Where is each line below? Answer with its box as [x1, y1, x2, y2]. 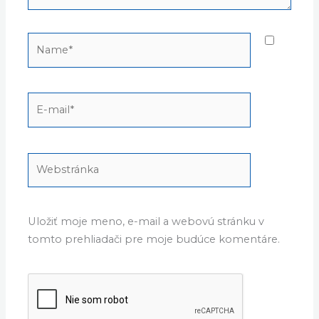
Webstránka [27, 154, 90, 167]
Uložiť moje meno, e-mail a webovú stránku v [28, 214, 265, 228]
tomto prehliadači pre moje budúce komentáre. [28, 232, 281, 246]
